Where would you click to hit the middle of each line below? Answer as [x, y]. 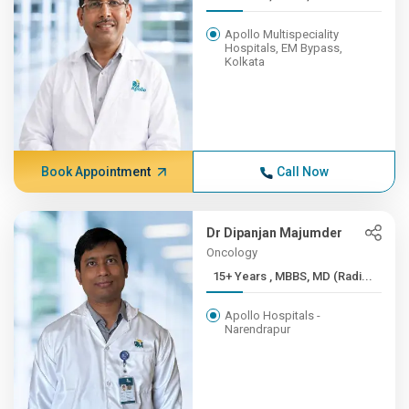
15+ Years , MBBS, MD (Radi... [321, 276]
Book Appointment [95, 172]
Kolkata [245, 62]
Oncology [232, 252]
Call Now [302, 172]
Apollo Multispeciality [282, 34]
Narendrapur [258, 329]
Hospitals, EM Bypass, [284, 48]
